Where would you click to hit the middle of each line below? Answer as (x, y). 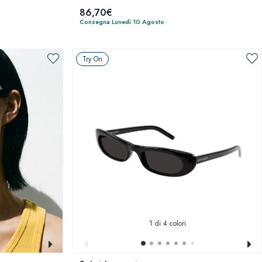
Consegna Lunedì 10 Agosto (122, 22)
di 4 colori (169, 223)
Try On (92, 59)
